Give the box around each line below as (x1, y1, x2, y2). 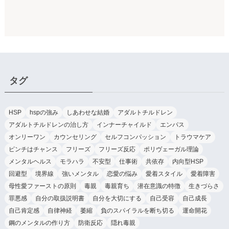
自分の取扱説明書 (35, 194, 84, 202)
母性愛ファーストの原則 (8, 182, 76, 190)
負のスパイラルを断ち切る (100, 207, 174, 214)
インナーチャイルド (96, 121, 152, 128)
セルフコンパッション (104, 133, 166, 141)
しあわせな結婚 (66, 108, 109, 116)
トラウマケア (174, 133, 211, 141)
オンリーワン (8, 133, 45, 141)
